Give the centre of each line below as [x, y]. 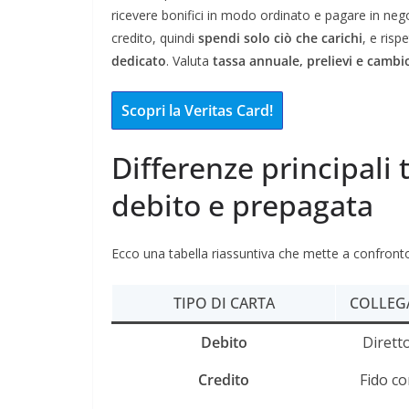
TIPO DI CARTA [224, 303]
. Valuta [189, 60]
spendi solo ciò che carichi [280, 37]
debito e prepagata [242, 204]
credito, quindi [155, 37]
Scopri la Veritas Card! [197, 110]
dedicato [139, 60]
